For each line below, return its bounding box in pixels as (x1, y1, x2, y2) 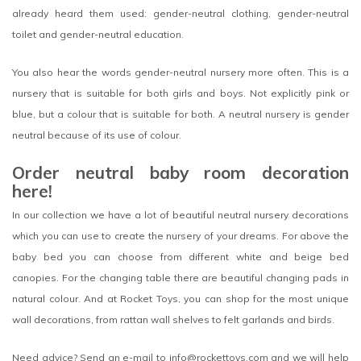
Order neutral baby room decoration (12, 161, 349, 183)
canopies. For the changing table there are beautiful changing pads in (12, 271, 349, 284)
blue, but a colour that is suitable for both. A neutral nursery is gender (12, 108, 349, 121)
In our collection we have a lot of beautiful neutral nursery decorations (12, 208, 349, 221)
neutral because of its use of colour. (12, 129, 184, 142)
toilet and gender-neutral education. (12, 27, 184, 40)
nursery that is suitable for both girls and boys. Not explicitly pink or (12, 87, 349, 100)
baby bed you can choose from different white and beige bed (12, 250, 349, 263)
